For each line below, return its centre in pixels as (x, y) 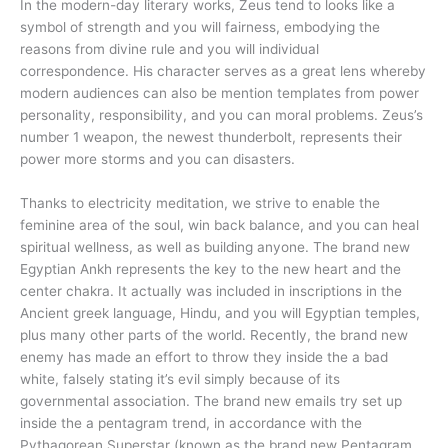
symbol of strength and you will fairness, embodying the (200, 27)
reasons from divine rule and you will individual (169, 49)
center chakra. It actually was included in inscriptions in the (211, 291)
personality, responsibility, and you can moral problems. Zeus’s (221, 115)
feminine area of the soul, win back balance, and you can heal (219, 225)
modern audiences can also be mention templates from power (219, 93)
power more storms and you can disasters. (157, 159)
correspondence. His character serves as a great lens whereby (223, 71)
